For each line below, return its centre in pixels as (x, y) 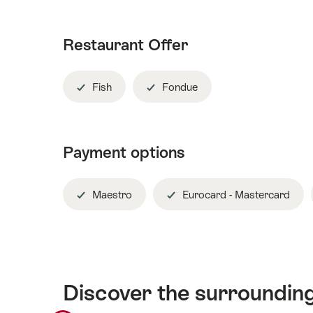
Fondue (179, 87)
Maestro (111, 194)
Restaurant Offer (125, 45)
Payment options (124, 153)
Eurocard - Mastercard (235, 194)
